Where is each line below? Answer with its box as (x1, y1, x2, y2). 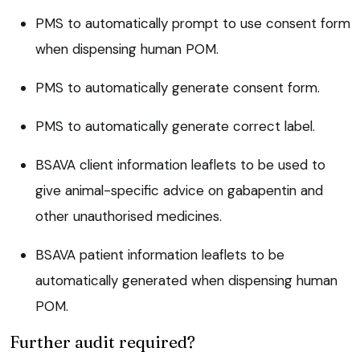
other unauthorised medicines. (35, 207, 222, 226)
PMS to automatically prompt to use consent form (35, 14, 350, 33)
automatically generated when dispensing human (35, 272, 337, 290)
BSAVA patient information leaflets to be (35, 246, 284, 264)
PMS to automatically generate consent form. (35, 79, 320, 97)
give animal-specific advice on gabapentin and (35, 182, 323, 200)
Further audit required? (10, 331, 195, 353)
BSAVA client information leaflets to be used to (35, 156, 325, 174)
